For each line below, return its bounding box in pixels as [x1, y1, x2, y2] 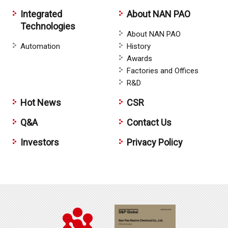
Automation [20, 41, 60, 51]
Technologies [20, 20, 75, 32]
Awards [127, 53, 152, 63]
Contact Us [127, 117, 172, 128]
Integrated [20, 8, 62, 19]
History [127, 41, 151, 51]
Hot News [20, 97, 61, 108]
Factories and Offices [127, 66, 198, 75]
